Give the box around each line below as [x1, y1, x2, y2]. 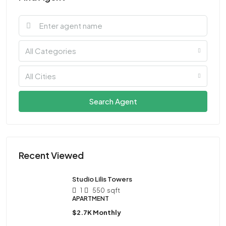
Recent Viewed [19, 149, 84, 161]
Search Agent [89, 96, 137, 106]
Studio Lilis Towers [72, 175, 132, 183]
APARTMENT [72, 194, 109, 202]
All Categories [25, 45, 76, 55]
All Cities [25, 71, 56, 81]
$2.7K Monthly [72, 208, 121, 216]
